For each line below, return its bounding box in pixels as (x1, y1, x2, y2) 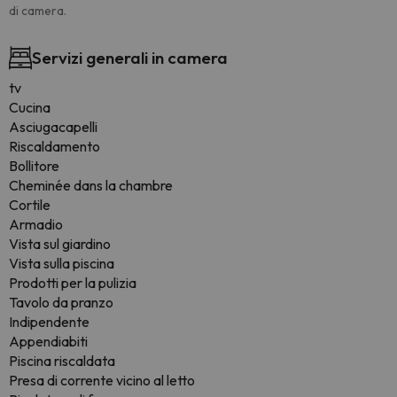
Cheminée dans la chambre (9, 176, 173, 194)
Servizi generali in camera (32, 47, 228, 68)
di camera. (9, 3, 66, 19)
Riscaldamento (9, 137, 100, 155)
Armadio (9, 215, 63, 233)
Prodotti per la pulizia (9, 274, 136, 292)
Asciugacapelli (9, 118, 97, 136)
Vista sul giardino (9, 235, 111, 253)
